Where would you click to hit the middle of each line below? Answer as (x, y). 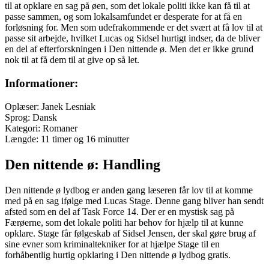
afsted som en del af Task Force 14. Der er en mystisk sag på (119, 211)
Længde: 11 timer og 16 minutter (67, 139)
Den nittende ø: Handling (83, 164)
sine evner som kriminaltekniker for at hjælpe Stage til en (112, 244)
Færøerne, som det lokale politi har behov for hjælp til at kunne (124, 222)
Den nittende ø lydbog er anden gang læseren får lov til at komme (129, 190)
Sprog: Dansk (31, 117)
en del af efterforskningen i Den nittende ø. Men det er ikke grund (129, 49)
